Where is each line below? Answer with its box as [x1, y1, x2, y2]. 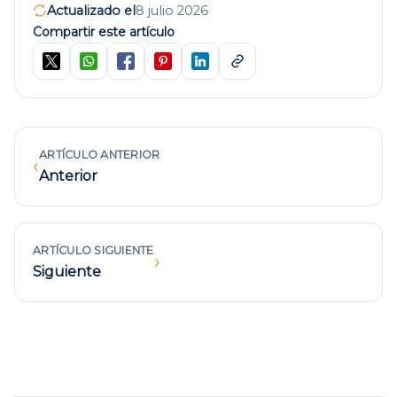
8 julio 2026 [136, 2, 208, 19]
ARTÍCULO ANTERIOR [39, 147, 160, 161]
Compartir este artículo [33, 23, 175, 40]
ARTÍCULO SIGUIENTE [33, 243, 154, 257]
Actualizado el [47, 2, 136, 19]
